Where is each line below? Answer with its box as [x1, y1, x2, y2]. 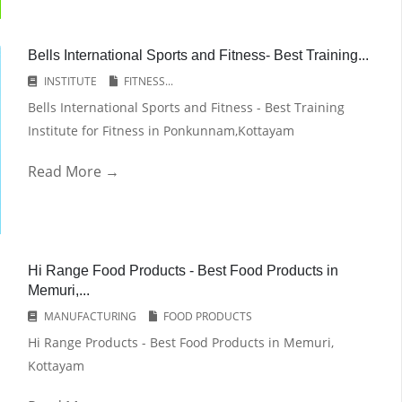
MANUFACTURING [43, 309, 136, 324]
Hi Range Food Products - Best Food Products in [27, 263, 338, 278]
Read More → [27, 162, 119, 181]
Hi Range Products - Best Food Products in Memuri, [27, 334, 334, 351]
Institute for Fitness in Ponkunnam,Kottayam [27, 122, 294, 139]
